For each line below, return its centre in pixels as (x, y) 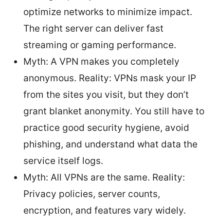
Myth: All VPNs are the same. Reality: (104, 177)
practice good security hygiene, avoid (106, 127)
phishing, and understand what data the (110, 144)
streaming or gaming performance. (100, 45)
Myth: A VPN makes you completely (101, 61)
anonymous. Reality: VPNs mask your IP (110, 78)
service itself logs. (63, 161)
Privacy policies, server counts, (92, 194)
